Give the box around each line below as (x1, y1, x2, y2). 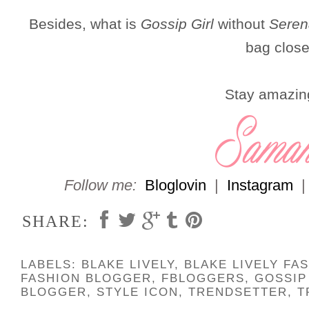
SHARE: (22, 212, 89, 230)
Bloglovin (145, 176, 206, 194)
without (214, 15, 269, 32)
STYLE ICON (97, 285, 179, 299)
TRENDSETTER (188, 285, 288, 299)
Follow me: (64, 176, 145, 194)
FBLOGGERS (161, 271, 245, 285)
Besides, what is (29, 15, 137, 32)
